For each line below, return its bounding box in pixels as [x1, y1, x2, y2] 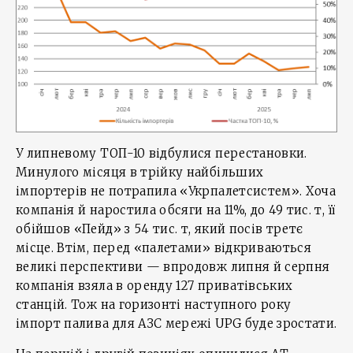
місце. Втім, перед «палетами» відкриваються [16, 240, 312, 256]
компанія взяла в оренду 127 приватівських [16, 278, 293, 294]
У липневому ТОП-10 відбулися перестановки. [16, 146, 307, 162]
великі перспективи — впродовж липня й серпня [16, 259, 330, 275]
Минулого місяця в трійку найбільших [16, 165, 264, 180]
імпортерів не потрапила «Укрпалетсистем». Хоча [16, 184, 336, 199]
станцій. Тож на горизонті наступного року [16, 297, 292, 313]
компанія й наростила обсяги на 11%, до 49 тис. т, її [16, 203, 336, 218]
